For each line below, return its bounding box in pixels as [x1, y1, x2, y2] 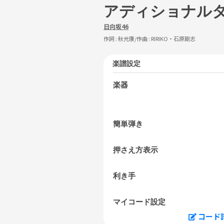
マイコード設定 [113, 197, 165, 206]
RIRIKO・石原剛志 [151, 34, 195, 42]
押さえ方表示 [113, 145, 158, 154]
